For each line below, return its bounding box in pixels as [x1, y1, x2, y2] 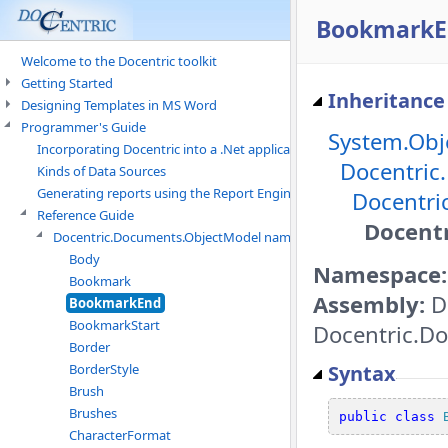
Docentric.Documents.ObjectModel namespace [53, 228, 332, 246]
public [339, 409, 387, 424]
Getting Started [21, 74, 113, 92]
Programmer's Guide [21, 118, 146, 136]
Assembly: [313, 288, 425, 319]
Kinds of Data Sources [37, 162, 166, 180]
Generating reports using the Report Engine [37, 184, 298, 202]
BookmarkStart [69, 316, 160, 334]
